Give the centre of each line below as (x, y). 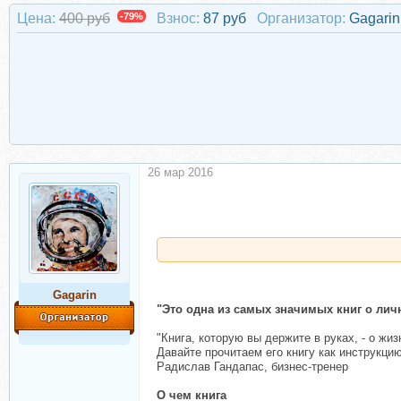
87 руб (226, 18)
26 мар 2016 (180, 172)
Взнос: (178, 18)
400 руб (85, 18)
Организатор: (301, 18)
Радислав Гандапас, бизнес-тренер (252, 367)
